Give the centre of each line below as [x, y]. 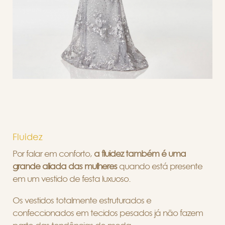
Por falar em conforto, [52, 154]
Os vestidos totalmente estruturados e [82, 200]
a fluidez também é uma [139, 154]
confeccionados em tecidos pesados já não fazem [108, 213]
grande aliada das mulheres [66, 166]
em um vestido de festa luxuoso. [72, 179]
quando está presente [161, 166]
